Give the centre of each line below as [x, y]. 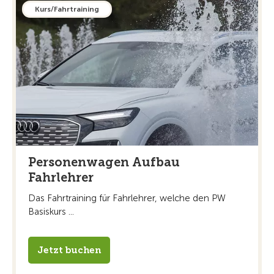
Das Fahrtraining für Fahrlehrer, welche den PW [127, 198]
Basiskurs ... [51, 212]
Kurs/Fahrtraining [67, 9]
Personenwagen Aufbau [104, 162]
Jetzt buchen [69, 250]
